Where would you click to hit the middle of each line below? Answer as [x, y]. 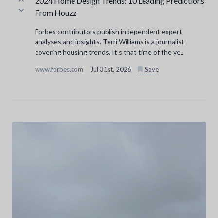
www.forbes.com [60, 69]
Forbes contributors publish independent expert [109, 32]
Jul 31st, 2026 [112, 69]
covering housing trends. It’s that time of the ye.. [109, 52]
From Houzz [56, 13]
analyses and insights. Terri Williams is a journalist [110, 42]
